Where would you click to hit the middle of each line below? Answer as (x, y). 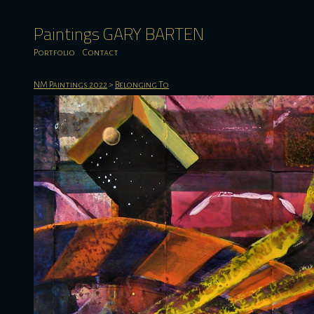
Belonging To (142, 85)
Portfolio (54, 53)
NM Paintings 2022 (70, 85)
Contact (100, 53)
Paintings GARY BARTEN (119, 34)
